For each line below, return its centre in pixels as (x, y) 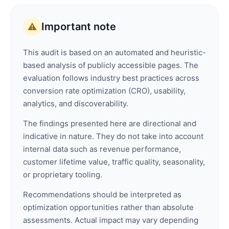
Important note (79, 27)
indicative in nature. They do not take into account (113, 136)
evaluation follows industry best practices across (111, 78)
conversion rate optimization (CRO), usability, (104, 91)
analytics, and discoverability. (76, 104)
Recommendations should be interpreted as (102, 195)
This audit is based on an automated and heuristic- (114, 53)
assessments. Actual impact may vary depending (111, 220)
